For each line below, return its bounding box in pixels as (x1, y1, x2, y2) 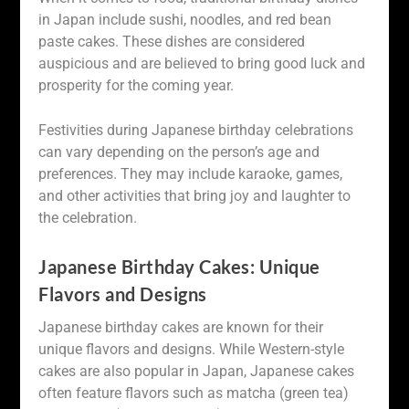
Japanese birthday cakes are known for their (38, 318, 324, 336)
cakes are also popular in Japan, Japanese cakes (38, 362, 355, 380)
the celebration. (38, 209, 138, 227)
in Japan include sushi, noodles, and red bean (38, 10, 332, 28)
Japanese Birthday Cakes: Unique (38, 255, 320, 278)
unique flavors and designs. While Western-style (38, 340, 345, 358)
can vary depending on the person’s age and (38, 143, 320, 162)
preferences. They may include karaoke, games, (38, 165, 343, 184)
